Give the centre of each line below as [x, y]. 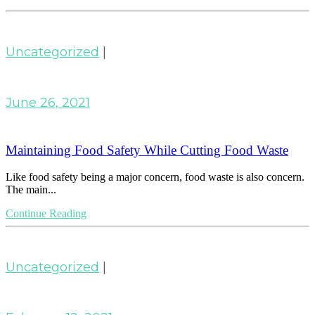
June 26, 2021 [48, 102]
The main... [31, 190]
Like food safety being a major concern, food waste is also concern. [155, 177]
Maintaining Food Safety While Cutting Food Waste [147, 150]
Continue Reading [46, 214]
